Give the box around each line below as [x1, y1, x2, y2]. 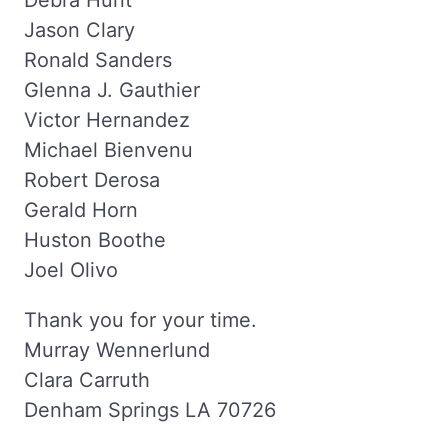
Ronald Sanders [24, 48, 172, 72]
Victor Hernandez [24, 108, 190, 132]
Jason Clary [24, 18, 135, 42]
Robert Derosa [24, 168, 160, 192]
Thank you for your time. [24, 308, 257, 332]
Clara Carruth [24, 368, 150, 392]
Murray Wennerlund [24, 338, 210, 362]
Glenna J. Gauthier [24, 78, 200, 102]
